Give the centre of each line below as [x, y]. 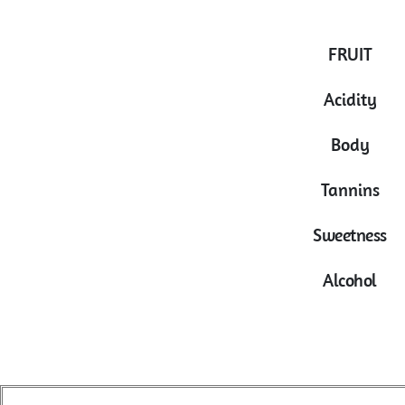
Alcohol [350, 280]
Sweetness [350, 235]
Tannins [350, 189]
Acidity [350, 99]
